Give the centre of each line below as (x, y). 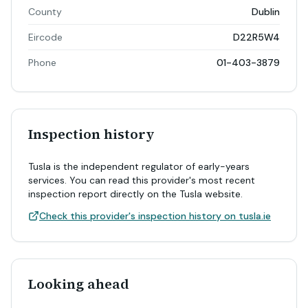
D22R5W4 (256, 37)
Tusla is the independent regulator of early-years (139, 166)
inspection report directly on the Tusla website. (135, 194)
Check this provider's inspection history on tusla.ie (155, 216)
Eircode (45, 37)
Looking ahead (79, 284)
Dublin (266, 12)
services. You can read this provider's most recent (142, 180)
